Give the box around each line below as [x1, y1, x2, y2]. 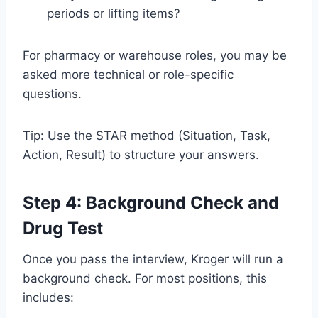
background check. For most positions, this [23, 270, 267, 285]
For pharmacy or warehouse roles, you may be [23, 48, 287, 62]
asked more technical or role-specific [23, 67, 234, 82]
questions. [23, 86, 82, 101]
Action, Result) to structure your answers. [23, 147, 259, 162]
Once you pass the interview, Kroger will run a [23, 251, 283, 266]
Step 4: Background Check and [23, 192, 279, 213]
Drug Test [23, 217, 103, 238]
